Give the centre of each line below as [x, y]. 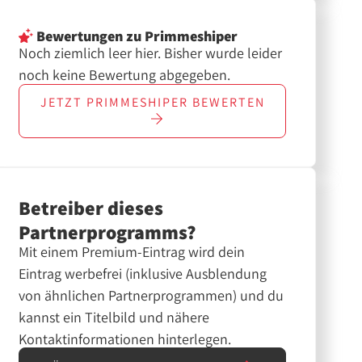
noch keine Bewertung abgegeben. [124, 75]
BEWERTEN [226, 103]
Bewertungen [78, 36]
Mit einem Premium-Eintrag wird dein [131, 251]
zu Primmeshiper [180, 36]
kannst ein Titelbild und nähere [114, 317]
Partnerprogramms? [107, 232]
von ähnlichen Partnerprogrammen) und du [151, 295]
